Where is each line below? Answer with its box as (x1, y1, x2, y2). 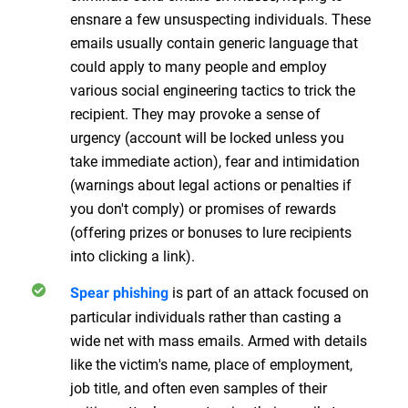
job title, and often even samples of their (70, 377, 327, 397)
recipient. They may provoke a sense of (70, 103, 321, 123)
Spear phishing (70, 283, 168, 301)
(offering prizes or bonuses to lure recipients (70, 221, 352, 241)
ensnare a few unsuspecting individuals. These (70, 8, 371, 28)
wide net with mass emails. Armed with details (70, 330, 367, 350)
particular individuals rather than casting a (70, 306, 342, 326)
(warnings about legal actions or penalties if (70, 174, 352, 194)
